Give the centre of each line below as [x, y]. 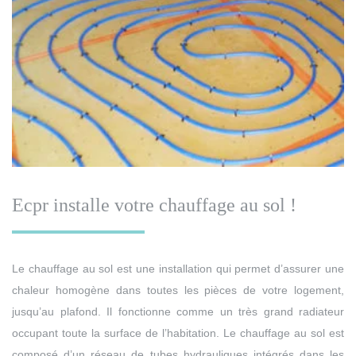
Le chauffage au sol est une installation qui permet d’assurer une [178, 268]
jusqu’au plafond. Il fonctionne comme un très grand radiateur [178, 311]
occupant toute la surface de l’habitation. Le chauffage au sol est [178, 333]
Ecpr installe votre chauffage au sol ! [154, 205]
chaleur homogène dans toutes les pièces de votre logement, [178, 290]
